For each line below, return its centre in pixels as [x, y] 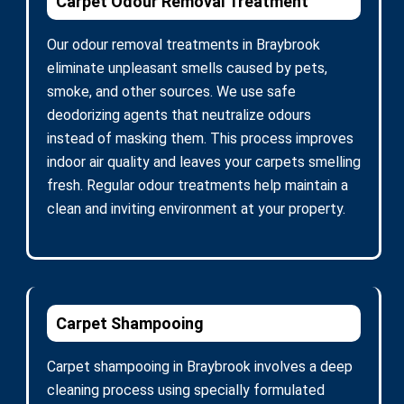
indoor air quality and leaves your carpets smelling [204, 161]
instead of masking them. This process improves [200, 138]
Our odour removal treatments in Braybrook [184, 44]
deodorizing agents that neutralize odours [179, 115]
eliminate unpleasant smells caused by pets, [187, 68]
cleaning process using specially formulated [186, 390]
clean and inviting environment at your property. [196, 208]
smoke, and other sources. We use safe [171, 91]
